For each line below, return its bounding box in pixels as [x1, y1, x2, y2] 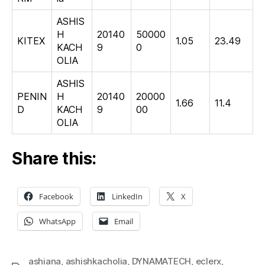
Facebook [39, 191, 73, 202]
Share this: [12, 148, 96, 169]
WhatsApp [39, 216, 76, 227]
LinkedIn [112, 191, 143, 202]
